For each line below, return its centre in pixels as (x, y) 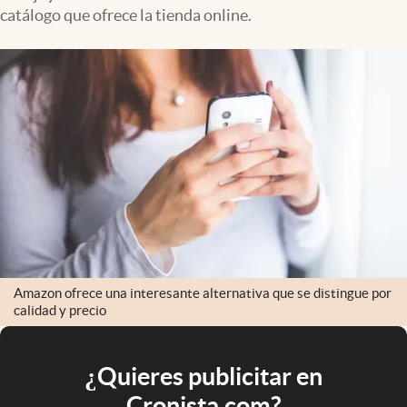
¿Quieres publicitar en (203, 376)
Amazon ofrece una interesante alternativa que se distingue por (203, 293)
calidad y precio (60, 311)
